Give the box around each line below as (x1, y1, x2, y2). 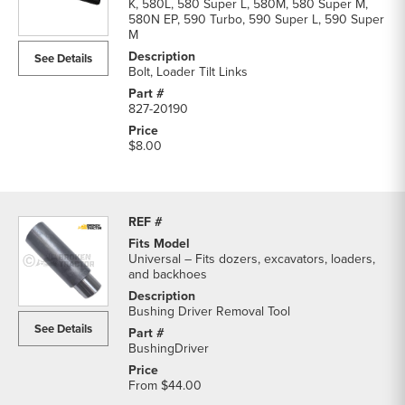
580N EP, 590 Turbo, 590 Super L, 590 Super (128, 10, 384, 29)
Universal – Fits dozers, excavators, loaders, (128, 250, 375, 268)
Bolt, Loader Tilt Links (128, 62, 248, 81)
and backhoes (128, 265, 207, 284)
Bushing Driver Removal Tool (128, 302, 290, 321)
